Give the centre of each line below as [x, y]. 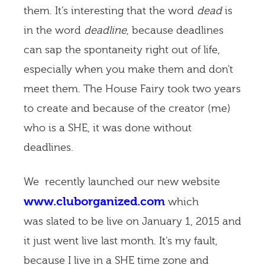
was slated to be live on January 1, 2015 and [132, 222]
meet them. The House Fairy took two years [132, 89]
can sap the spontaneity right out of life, [122, 50]
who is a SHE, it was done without [108, 128]
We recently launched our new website [122, 182]
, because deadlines [175, 30]
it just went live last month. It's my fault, [121, 241]
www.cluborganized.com [94, 201]
